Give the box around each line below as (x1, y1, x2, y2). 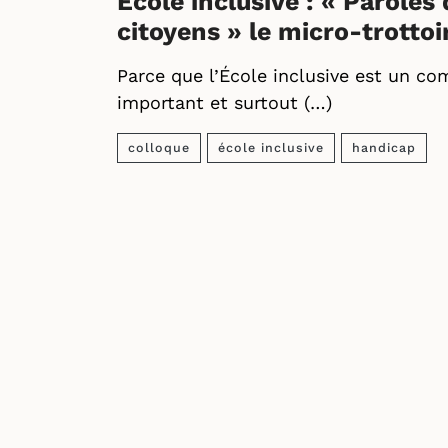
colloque (128, 140, 190, 155)
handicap (352, 140, 416, 155)
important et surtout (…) (117, 92, 332, 113)
